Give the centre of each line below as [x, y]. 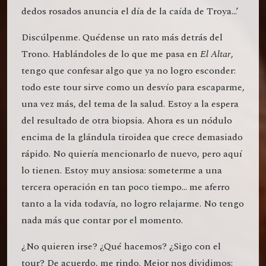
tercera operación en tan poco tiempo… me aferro [126, 187]
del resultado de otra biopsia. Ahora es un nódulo [127, 121]
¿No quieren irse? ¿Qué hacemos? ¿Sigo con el [121, 247]
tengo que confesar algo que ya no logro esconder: [129, 71]
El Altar [216, 54]
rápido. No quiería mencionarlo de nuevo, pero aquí [132, 154]
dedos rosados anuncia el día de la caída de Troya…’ [130, 12]
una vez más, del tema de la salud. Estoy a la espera [130, 104]
